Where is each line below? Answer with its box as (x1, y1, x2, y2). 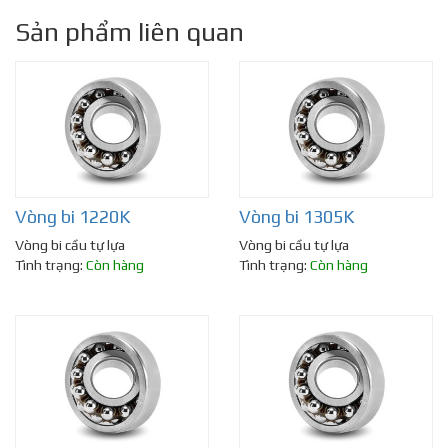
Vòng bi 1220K (15, 206, 130, 228)
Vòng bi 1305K (239, 206, 354, 228)
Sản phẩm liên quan (15, 17, 244, 48)
